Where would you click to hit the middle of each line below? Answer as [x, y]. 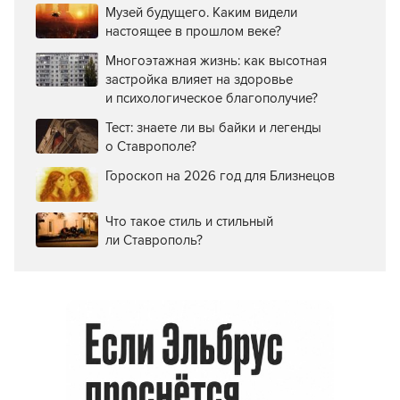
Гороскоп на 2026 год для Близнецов [220, 175]
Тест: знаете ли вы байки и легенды [213, 127]
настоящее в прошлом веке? [193, 31]
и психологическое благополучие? [212, 98]
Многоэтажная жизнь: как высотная [216, 60]
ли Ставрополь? [154, 240]
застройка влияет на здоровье [199, 79]
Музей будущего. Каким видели [201, 12]
